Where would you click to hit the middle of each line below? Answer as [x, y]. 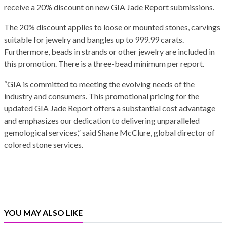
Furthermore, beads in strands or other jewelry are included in [109, 52]
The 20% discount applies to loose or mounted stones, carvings [112, 27]
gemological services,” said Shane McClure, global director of [109, 133]
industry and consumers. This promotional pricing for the [102, 96]
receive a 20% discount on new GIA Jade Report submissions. [109, 7]
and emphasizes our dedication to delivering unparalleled [102, 121]
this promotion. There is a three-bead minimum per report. [104, 64]
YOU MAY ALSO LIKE [43, 213]
